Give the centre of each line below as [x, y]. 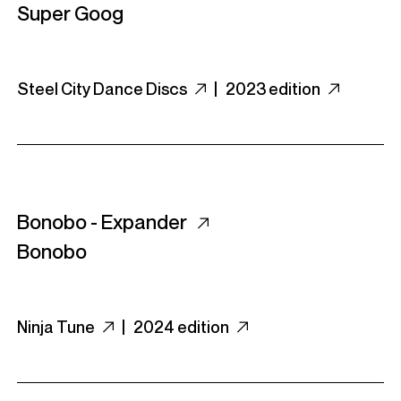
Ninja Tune [57, 327]
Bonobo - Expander [104, 222]
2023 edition [274, 89]
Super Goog [70, 13]
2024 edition [183, 327]
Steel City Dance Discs [103, 89]
